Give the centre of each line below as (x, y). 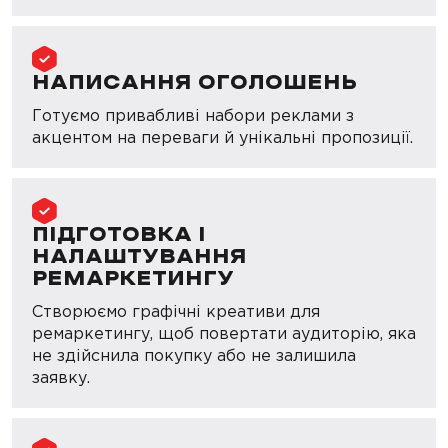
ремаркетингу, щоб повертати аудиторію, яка (224, 333)
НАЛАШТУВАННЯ (139, 257)
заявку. (61, 377)
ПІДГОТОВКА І (119, 235)
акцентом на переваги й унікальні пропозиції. (222, 137)
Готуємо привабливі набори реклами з (193, 115)
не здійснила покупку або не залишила (194, 355)
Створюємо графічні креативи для (176, 311)
